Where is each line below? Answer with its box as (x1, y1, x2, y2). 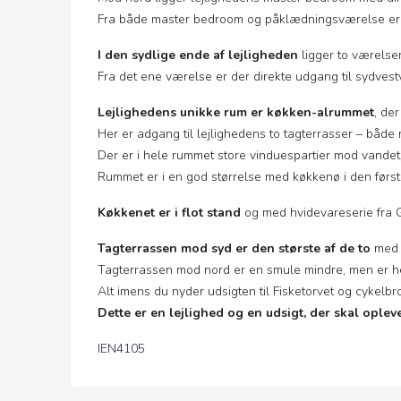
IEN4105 (98, 340, 145, 357)
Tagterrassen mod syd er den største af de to (98, 240, 371, 257)
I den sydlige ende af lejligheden (98, 47, 298, 64)
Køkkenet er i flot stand (98, 204, 241, 221)
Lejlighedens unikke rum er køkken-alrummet (98, 104, 374, 121)
